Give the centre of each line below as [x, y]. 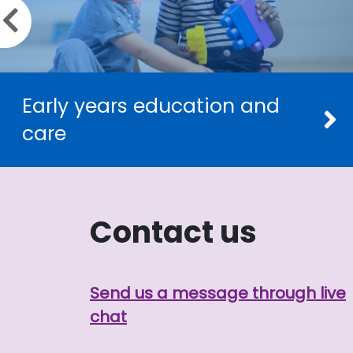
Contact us [173, 232]
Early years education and [151, 106]
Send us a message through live [218, 294]
